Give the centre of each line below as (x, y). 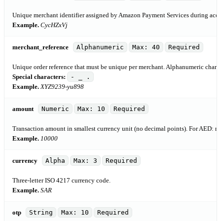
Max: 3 (85, 160)
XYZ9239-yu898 (62, 86)
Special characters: (39, 76)
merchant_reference (40, 47)
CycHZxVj (54, 25)
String (41, 212)
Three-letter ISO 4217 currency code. (61, 180)
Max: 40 (146, 47)
